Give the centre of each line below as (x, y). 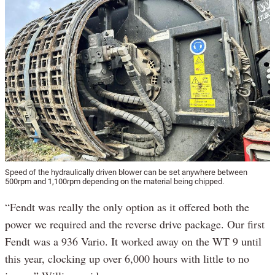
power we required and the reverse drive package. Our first (135, 224)
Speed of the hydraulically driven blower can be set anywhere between (126, 172)
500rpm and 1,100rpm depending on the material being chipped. (114, 181)
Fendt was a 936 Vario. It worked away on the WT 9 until (133, 241)
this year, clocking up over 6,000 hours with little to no (127, 258)
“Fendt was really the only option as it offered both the (127, 207)
